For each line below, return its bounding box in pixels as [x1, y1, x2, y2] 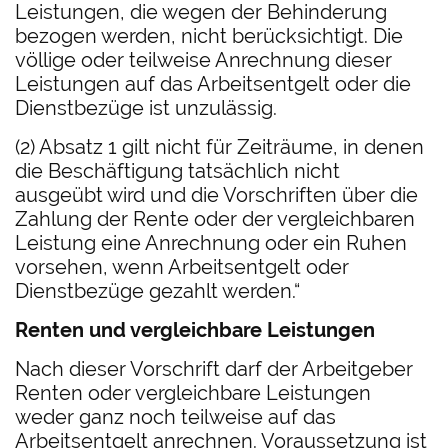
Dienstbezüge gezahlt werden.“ [15, 279, 301, 304]
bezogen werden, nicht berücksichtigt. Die [15, 24, 404, 49]
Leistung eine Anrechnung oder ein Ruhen [15, 231, 408, 256]
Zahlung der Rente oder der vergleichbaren [15, 207, 416, 232]
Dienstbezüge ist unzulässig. [15, 96, 278, 121]
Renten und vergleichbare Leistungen [15, 318, 376, 343]
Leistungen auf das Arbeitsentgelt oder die [15, 72, 412, 97]
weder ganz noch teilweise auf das [15, 405, 337, 430]
